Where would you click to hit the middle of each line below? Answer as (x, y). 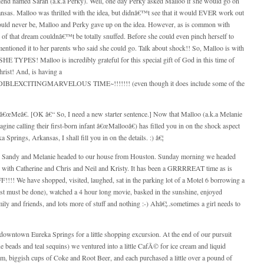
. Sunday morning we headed (195, 156)
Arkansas (45, 137)
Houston (142, 156)
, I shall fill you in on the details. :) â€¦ (111, 137)
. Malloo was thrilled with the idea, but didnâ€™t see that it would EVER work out (128, 12)
